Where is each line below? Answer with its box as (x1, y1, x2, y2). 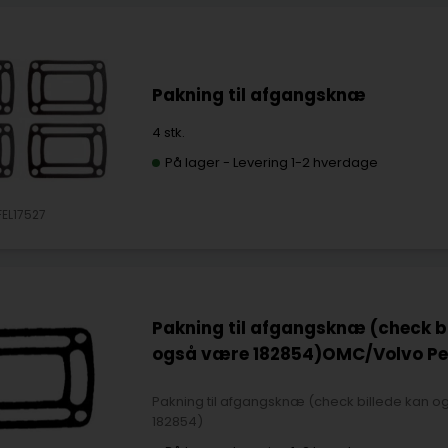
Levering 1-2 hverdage (232, 153, 378, 173)
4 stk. (151, 123, 185, 143)
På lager (164, 153, 220, 173)
